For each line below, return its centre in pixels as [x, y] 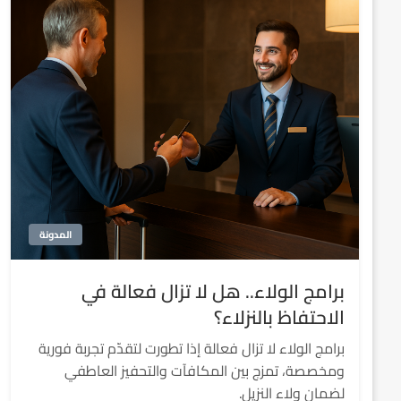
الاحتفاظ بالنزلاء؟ [279, 317]
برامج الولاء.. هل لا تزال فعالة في [213, 291]
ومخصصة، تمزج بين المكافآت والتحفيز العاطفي [205, 371]
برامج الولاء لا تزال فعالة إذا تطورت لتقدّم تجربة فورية [192, 348]
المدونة [55, 235]
